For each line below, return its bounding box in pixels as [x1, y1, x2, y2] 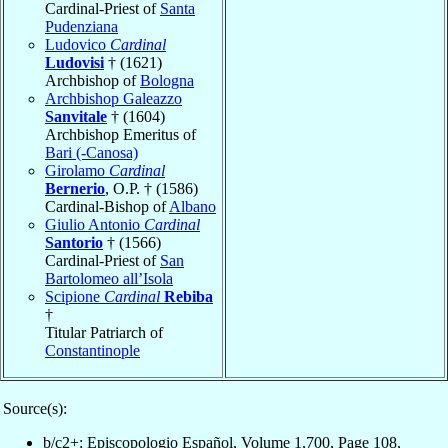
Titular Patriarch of [45, 323, 163, 341]
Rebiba [164, 287, 213, 305]
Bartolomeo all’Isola [45, 269, 173, 287]
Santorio [45, 233, 103, 251]
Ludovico [45, 35, 110, 53]
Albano [169, 197, 216, 215]
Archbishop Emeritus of [45, 125, 196, 143]
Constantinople [45, 341, 140, 359]
